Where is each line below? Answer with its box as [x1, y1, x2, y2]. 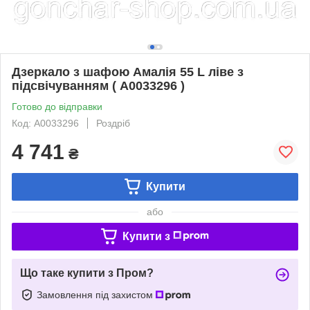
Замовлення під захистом [37, 289, 156, 300]
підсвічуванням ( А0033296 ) [12, 78, 185, 93]
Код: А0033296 [12, 117, 79, 129]
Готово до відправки [12, 100, 102, 112]
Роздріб [96, 117, 130, 129]
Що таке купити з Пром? [20, 266, 154, 279]
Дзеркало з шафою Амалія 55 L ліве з [12, 64, 244, 79]
